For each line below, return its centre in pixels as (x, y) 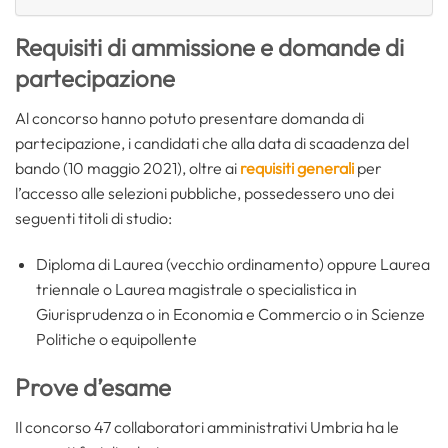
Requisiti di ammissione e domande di (209, 46)
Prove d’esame (93, 387)
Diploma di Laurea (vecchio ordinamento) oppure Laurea (232, 263)
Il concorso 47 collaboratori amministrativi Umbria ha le (207, 427)
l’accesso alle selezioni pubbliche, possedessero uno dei (204, 192)
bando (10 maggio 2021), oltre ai (127, 167)
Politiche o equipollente (116, 338)
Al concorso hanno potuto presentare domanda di (189, 117)
